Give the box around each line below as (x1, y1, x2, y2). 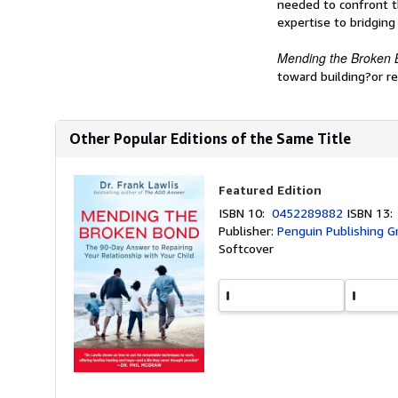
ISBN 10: (219, 205, 273, 220)
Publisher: (219, 223, 278, 238)
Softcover (219, 241, 275, 256)
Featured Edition (219, 182, 322, 197)
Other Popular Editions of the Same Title (69, 130, 351, 147)
